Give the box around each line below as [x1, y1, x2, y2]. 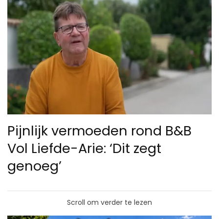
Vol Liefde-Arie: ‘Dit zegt [7, 138, 161, 158]
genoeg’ [7, 156, 62, 175]
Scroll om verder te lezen [67, 197, 152, 207]
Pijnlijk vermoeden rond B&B [7, 121, 192, 140]
